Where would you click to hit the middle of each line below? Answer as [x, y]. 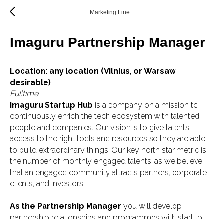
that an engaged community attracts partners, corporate [108, 172]
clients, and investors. [47, 184]
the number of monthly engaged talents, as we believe [106, 161]
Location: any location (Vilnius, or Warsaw [93, 71]
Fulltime [24, 94]
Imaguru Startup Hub [52, 105]
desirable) [30, 82]
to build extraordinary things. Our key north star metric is [108, 150]
